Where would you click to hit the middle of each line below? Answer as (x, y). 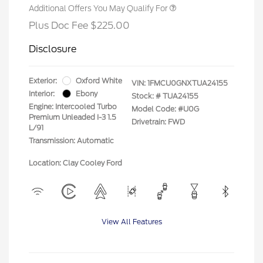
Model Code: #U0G (165, 109)
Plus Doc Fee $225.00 (79, 25)
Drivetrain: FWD (158, 122)
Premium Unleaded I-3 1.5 (73, 117)
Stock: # (146, 96)
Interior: (42, 93)
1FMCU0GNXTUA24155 (188, 83)
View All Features (131, 221)
